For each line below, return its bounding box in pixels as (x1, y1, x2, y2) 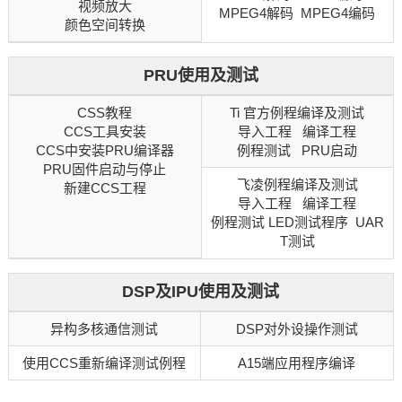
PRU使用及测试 (143, 66, 258, 85)
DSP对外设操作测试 (235, 321, 358, 337)
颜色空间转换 (64, 17, 145, 33)
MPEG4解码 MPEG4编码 (219, 5, 376, 22)
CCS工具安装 (63, 124, 146, 140)
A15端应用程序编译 (238, 355, 356, 371)
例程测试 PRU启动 (237, 143, 358, 159)
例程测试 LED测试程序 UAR (210, 214, 384, 231)
